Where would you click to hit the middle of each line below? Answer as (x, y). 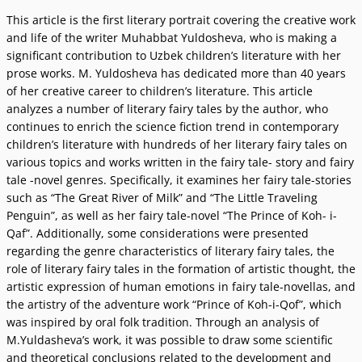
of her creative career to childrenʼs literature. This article (160, 91)
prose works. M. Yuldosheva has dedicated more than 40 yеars (176, 73)
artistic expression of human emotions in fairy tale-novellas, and (181, 286)
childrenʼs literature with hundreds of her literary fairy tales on (177, 144)
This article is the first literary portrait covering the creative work (181, 20)
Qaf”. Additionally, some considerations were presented (158, 233)
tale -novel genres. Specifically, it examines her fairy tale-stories (179, 180)
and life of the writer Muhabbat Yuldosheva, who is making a (172, 38)
